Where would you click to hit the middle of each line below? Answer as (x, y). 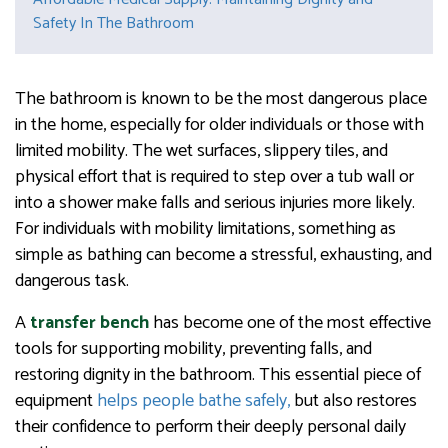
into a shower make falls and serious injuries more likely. (215, 203)
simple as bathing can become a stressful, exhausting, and (223, 255)
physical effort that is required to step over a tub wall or (214, 177)
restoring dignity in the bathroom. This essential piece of (218, 375)
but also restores (353, 401)
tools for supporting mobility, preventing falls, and (193, 349)
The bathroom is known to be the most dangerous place (221, 99)
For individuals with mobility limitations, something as (205, 229)
